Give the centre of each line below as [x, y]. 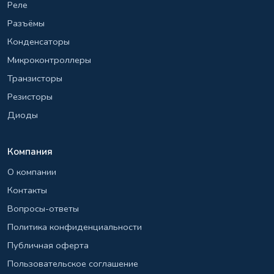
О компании [32, 172]
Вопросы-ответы [43, 209]
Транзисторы [35, 79]
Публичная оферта [48, 246]
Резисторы [30, 97]
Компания [30, 151]
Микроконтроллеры [49, 60]
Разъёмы [26, 24]
